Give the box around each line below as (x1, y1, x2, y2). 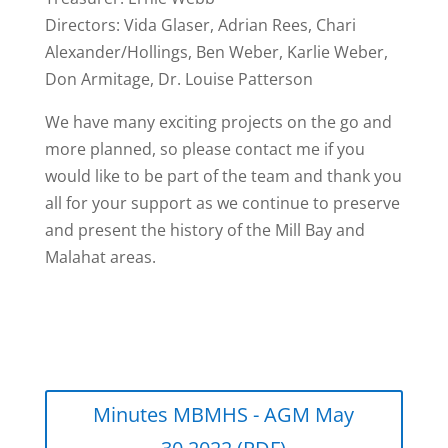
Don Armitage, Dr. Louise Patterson (44, 67, 313, 90)
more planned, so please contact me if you (44, 137, 365, 160)
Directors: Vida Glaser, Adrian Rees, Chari (44, 13, 356, 36)
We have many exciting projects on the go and (44, 110, 392, 133)
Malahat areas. (44, 245, 156, 268)
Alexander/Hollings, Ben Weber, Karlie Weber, (44, 40, 388, 63)
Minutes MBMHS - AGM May (93, 400, 355, 428)
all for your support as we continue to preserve (44, 191, 400, 214)
